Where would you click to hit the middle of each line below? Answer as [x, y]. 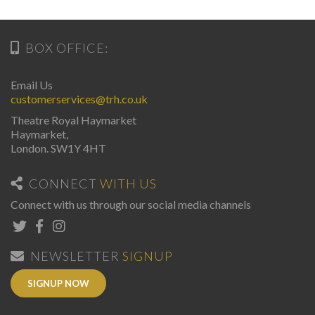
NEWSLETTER [76, 256]
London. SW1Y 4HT [58, 148]
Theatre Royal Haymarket [73, 120]
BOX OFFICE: [67, 48]
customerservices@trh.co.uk [79, 98]
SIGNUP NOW [58, 284]
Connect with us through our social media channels [131, 204]
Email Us [32, 84]
